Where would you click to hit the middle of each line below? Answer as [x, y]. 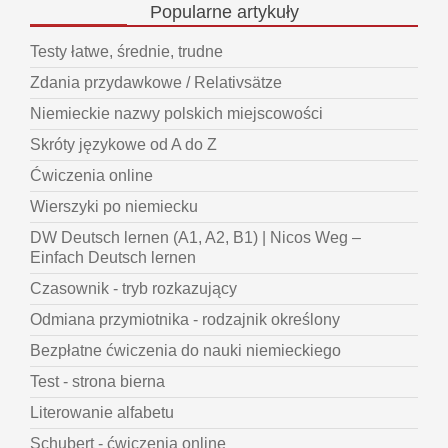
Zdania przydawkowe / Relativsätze [156, 83]
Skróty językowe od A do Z [123, 145]
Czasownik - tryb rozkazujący [133, 289]
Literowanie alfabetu [102, 413]
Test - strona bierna [97, 382]
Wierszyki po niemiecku [114, 207]
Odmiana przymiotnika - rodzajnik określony [185, 320]
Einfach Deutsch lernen [113, 258]
